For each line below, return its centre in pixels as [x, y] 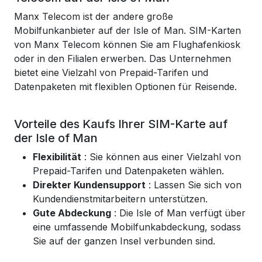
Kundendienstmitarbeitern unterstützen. [120, 199]
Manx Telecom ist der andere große [94, 16]
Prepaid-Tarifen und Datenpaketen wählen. [128, 171]
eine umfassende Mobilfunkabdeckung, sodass [137, 227]
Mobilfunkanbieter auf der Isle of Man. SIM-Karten [127, 30]
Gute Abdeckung [72, 213]
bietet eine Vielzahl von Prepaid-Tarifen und [111, 73]
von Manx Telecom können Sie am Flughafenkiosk [127, 44]
